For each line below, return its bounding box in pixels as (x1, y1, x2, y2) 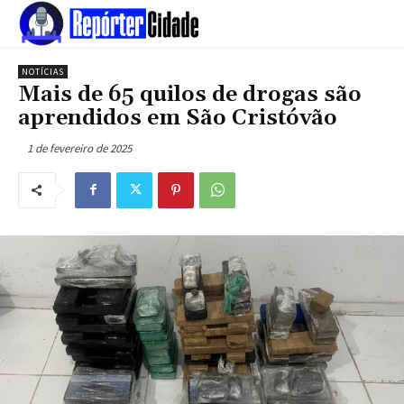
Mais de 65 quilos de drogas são (18, 81, 362, 108)
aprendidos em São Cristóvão (18, 105, 337, 132)
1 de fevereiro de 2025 (27, 140, 132, 156)
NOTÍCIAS (22, 66, 64, 78)
